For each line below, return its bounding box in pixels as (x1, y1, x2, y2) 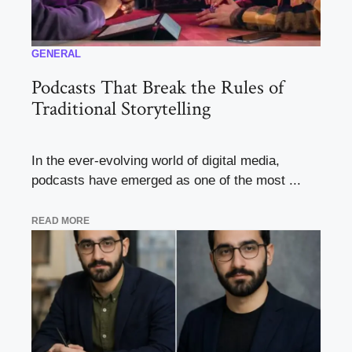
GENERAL (31, 47, 81, 60)
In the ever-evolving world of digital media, (31, 152, 280, 168)
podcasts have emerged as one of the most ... (31, 172, 301, 188)
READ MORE (31, 215, 90, 227)
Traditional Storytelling (31, 95, 211, 122)
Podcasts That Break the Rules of (31, 74, 284, 101)
